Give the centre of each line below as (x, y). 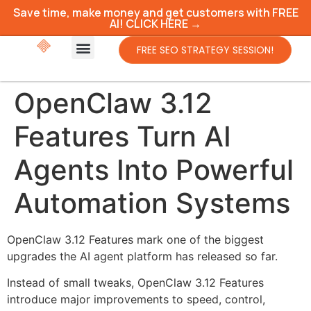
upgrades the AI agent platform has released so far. (142, 256)
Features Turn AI (123, 136)
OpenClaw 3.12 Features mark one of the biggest (135, 239)
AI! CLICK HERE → (155, 24)
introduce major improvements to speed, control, (136, 300)
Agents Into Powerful (154, 170)
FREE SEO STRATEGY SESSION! (205, 50)
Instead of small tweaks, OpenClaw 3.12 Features (135, 283)
